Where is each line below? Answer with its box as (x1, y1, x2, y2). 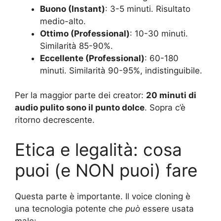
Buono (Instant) (40, 3, 105, 14)
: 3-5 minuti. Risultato (105, 3, 190, 14)
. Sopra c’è (145, 103, 185, 113)
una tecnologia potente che (15, 203, 125, 214)
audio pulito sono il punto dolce (15, 103, 145, 113)
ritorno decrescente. (15, 115, 95, 125)
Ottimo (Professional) (40, 28, 130, 38)
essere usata (140, 203, 194, 214)
